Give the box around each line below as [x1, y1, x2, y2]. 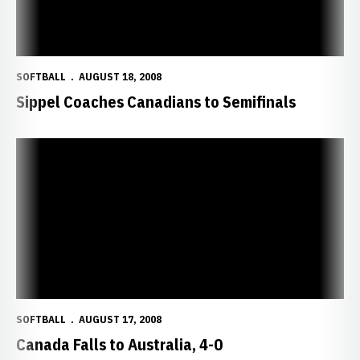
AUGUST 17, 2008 [79, 313, 162, 326]
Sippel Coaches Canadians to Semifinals [16, 91, 296, 112]
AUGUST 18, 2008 [79, 70, 162, 84]
